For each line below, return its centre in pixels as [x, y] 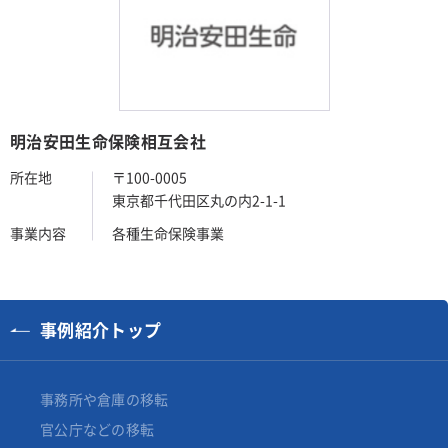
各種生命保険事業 [168, 233]
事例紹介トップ [101, 330]
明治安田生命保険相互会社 [108, 141]
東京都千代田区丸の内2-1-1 [199, 200]
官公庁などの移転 [97, 429]
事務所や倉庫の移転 [104, 399]
